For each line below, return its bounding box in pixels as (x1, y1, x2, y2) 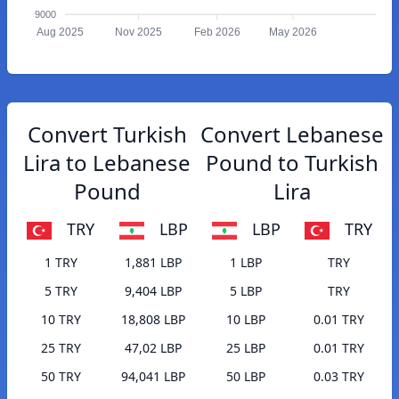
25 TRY (40, 339, 81, 357)
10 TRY (40, 311, 81, 329)
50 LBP (226, 368, 265, 386)
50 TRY (40, 368, 81, 386)
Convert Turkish (27, 119, 187, 149)
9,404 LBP (125, 282, 182, 300)
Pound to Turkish (206, 148, 379, 177)
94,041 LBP (121, 368, 185, 386)
